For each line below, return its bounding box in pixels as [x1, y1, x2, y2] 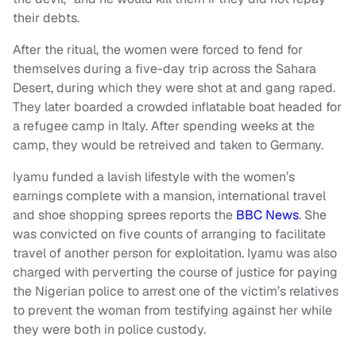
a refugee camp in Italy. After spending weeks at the [13, 118, 315, 135]
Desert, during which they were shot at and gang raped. [13, 79, 335, 97]
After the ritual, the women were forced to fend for [13, 41, 303, 59]
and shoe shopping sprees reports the [13, 207, 236, 224]
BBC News [236, 207, 299, 224]
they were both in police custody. [13, 321, 206, 339]
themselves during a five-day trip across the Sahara [13, 60, 316, 78]
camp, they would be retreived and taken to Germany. [13, 137, 323, 154]
